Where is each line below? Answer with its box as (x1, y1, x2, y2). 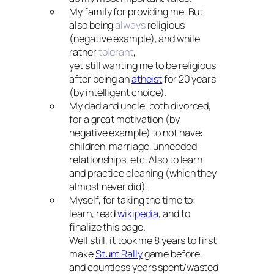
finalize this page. (69, 220, 146, 234)
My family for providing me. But (69, 4, 204, 18)
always (115, 18, 146, 32)
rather (69, 45, 98, 59)
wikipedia (117, 206, 159, 220)
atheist (131, 72, 163, 86)
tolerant (98, 45, 133, 59)
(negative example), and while (69, 31, 200, 45)
